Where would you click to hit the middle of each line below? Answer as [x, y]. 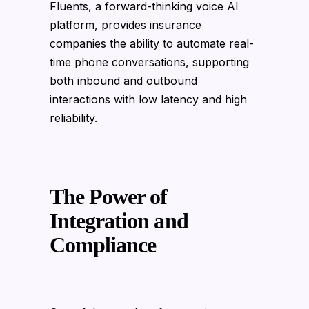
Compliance [108, 245]
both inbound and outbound [123, 80]
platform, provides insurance [126, 24]
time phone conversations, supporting [149, 62]
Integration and [119, 220]
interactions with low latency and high [148, 99]
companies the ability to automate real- [152, 43]
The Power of [109, 196]
